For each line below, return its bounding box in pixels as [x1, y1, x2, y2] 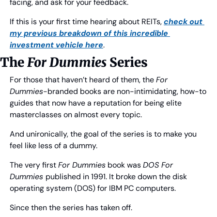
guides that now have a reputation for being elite [10, 98, 182, 108]
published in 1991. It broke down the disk [46, 171, 187, 182]
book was [106, 160, 143, 170]
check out [164, 16, 202, 27]
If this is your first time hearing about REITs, [10, 16, 164, 27]
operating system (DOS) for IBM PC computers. [10, 183, 176, 194]
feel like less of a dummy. [10, 140, 97, 151]
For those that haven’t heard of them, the [10, 75, 156, 85]
